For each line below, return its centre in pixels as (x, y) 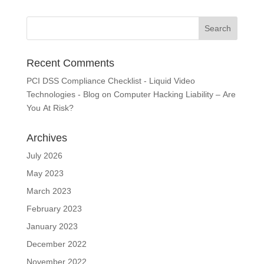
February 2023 (54, 209)
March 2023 (49, 191)
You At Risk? (50, 108)
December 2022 (56, 244)
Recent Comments (70, 63)
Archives (47, 138)
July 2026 (44, 156)
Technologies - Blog (63, 95)
